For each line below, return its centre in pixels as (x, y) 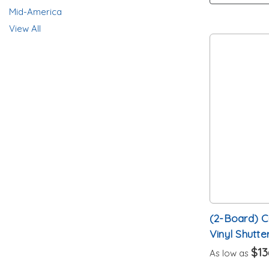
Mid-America (35, 12)
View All (25, 29)
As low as (230, 253)
